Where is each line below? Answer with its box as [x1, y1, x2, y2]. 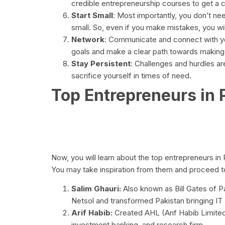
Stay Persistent [71, 59, 131, 69]
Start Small [71, 11, 113, 21]
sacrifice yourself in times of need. [71, 71, 191, 81]
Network [71, 35, 104, 45]
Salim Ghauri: [71, 184, 121, 194]
